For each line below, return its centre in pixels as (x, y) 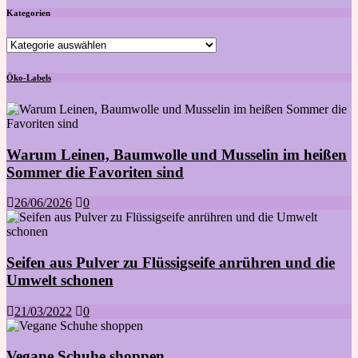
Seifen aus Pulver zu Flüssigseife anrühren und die (171, 262)
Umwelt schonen (60, 280)
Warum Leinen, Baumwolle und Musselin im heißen (177, 154)
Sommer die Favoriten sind (95, 172)
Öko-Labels (29, 77)
